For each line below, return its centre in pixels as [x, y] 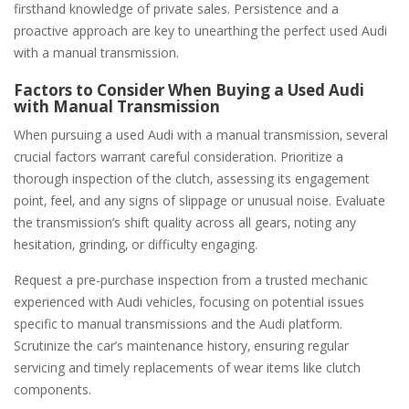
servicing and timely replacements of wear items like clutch [187, 367]
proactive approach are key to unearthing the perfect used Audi [200, 30]
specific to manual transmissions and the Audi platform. [178, 323]
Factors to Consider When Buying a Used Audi [189, 89]
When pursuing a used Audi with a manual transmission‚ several [201, 134]
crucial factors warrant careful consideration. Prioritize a [178, 156]
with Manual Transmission [117, 106]
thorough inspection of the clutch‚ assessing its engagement [192, 178]
